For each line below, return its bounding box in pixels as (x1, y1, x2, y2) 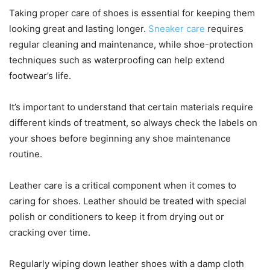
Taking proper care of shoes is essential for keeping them (9, 7, 255, 19)
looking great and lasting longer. (9, 22, 148, 34)
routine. (9, 148, 42, 160)
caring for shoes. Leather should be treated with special (9, 195, 246, 207)
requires (205, 22, 243, 34)
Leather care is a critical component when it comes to (9, 179, 236, 191)
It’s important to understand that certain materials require (9, 101, 253, 113)
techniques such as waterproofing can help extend (9, 54, 225, 66)
